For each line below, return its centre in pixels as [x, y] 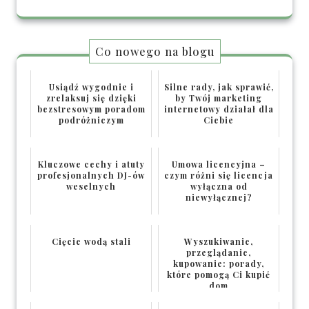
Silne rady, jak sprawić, [219, 87]
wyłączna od [219, 187]
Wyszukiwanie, [219, 242]
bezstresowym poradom [91, 109]
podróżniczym [91, 120]
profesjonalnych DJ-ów [91, 176]
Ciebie [219, 120]
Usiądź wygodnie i [91, 87]
